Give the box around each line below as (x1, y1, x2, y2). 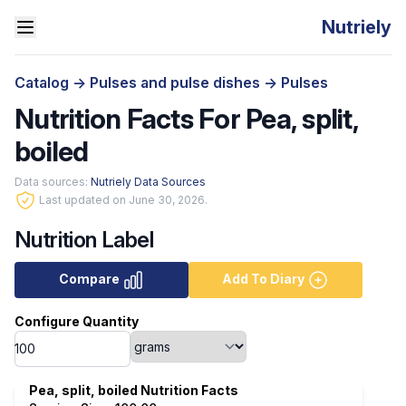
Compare (59, 270, 120, 286)
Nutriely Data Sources (91, 175, 206, 188)
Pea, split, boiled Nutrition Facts (29, 382, 238, 398)
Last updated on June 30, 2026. (39, 193, 208, 207)
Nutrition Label (14, 227, 153, 253)
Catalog (14, 73, 72, 92)
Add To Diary (222, 270, 304, 286)
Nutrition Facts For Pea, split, (14, 102, 358, 135)
